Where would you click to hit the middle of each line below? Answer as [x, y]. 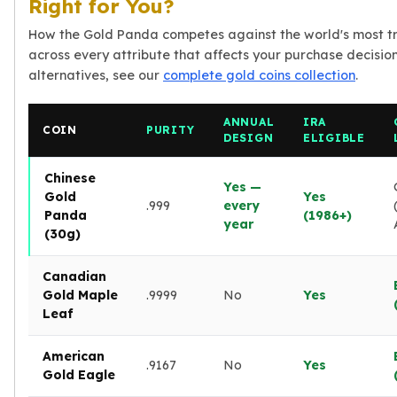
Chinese [70, 178]
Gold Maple [80, 295]
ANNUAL [249, 121]
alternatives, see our [96, 75]
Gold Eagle [79, 374]
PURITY [171, 129]
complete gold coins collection [259, 75]
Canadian [74, 276]
